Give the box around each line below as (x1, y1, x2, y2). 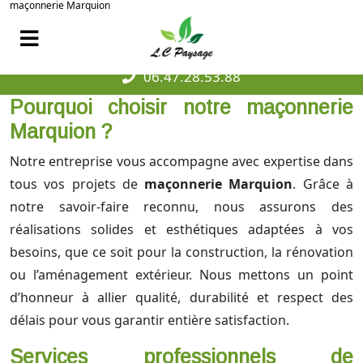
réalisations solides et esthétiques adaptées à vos (10, 220, 353, 239)
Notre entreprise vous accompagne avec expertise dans (10, 152, 353, 171)
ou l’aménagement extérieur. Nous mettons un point (10, 266, 353, 284)
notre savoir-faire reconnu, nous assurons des (10, 198, 353, 216)
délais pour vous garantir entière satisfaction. (10, 311, 289, 330)
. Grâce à (293, 175, 354, 194)
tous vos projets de (10, 175, 145, 194)
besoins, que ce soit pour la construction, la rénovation (10, 243, 353, 262)
